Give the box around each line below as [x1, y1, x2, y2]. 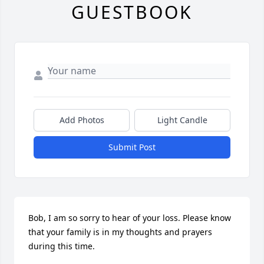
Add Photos [59, 114, 104, 126]
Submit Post [108, 141, 156, 153]
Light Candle [157, 114, 207, 126]
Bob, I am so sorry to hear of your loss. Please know [28, 212, 231, 224]
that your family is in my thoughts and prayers [28, 226, 212, 238]
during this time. [28, 240, 95, 252]
